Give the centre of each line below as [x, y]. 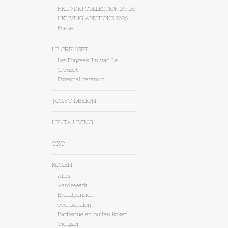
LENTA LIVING [73, 122]
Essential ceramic [80, 80]
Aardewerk [72, 186]
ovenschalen [74, 205]
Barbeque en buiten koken [92, 215]
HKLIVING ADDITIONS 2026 [92, 19]
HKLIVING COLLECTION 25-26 [96, 9]
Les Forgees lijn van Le [87, 60]
